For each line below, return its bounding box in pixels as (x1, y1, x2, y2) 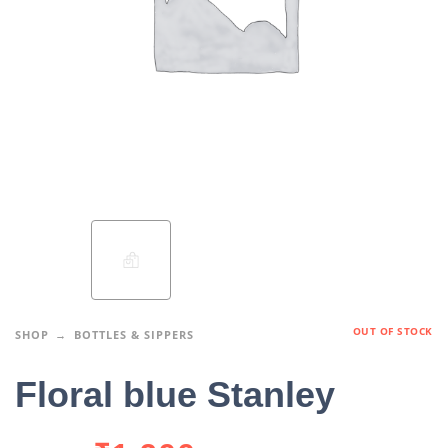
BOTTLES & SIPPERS (74, 327, 194, 342)
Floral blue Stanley (15, 374, 335, 416)
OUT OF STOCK (352, 324, 433, 338)
